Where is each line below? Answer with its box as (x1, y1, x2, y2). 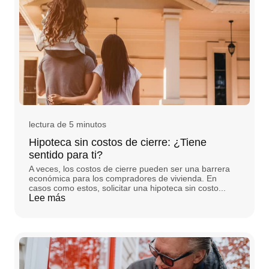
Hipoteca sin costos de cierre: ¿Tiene (29, 136, 207, 149)
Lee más (29, 193, 65, 204)
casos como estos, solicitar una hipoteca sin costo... (29, 183, 226, 193)
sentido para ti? (29, 149, 103, 162)
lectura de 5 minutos (29, 119, 106, 130)
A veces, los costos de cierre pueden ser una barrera (29, 164, 230, 174)
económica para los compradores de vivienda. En (29, 174, 217, 184)
